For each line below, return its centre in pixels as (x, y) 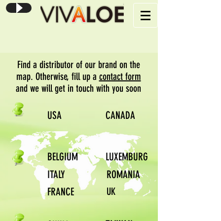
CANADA (120, 115)
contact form (120, 76)
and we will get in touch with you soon (78, 88)
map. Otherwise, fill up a (57, 76)
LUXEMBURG (127, 157)
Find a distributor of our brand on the (78, 65)
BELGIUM (63, 157)
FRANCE (61, 192)
